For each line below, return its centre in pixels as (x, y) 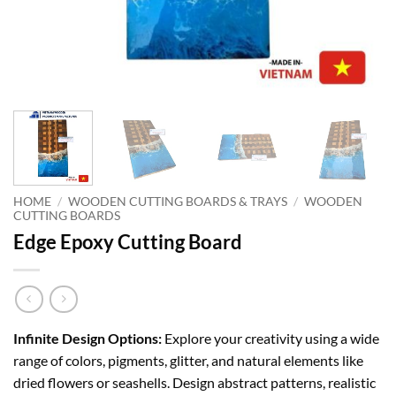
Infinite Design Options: (88, 339)
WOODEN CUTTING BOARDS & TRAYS (178, 201)
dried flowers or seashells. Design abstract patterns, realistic (194, 383)
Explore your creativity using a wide (270, 339)
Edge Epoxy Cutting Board (128, 241)
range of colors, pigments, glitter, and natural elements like (188, 361)
